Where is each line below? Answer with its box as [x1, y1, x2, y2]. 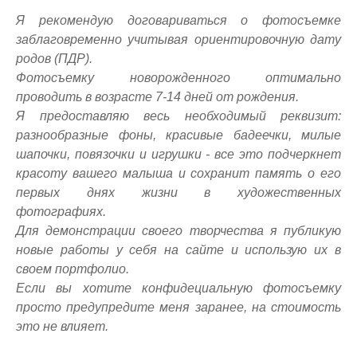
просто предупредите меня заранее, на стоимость [16, 300, 341, 315]
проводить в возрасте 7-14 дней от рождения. [16, 90, 299, 104]
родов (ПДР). [16, 52, 92, 66]
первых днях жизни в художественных [16, 186, 341, 200]
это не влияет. [16, 320, 108, 334]
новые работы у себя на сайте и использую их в [16, 243, 341, 257]
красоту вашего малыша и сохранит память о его [16, 167, 341, 181]
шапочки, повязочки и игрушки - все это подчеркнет [16, 147, 341, 162]
